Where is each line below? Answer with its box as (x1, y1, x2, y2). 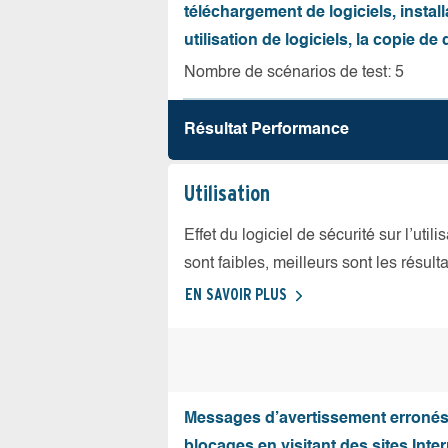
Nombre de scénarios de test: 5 (184, 65, 404, 81)
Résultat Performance (184, 122, 349, 138)
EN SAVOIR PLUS (185, 285, 287, 304)
